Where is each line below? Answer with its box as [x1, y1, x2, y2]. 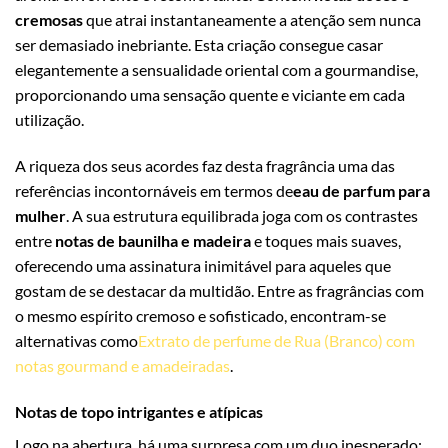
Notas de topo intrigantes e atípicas [15, 401, 263, 421]
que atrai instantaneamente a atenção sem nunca [83, 10, 421, 30]
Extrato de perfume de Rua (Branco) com [138, 331, 415, 351]
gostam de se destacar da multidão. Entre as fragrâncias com [15, 281, 424, 301]
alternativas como [15, 331, 138, 351]
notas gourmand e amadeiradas [15, 356, 230, 376]
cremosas [15, 10, 83, 30]
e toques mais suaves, [251, 231, 401, 251]
